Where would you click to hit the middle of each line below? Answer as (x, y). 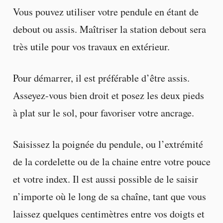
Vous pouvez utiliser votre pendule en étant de (106, 11)
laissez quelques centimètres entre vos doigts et (109, 214)
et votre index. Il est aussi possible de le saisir (105, 179)
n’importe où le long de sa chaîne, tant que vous (109, 196)
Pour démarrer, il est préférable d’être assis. (101, 78)
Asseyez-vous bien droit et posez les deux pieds (108, 95)
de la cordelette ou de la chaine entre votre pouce (111, 161)
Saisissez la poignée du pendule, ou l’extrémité (108, 144)
